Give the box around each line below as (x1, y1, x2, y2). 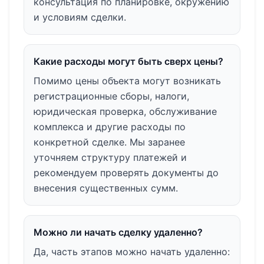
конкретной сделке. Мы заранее (34, 136, 185, 148)
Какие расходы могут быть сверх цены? (34, 55, 223, 67)
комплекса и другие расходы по (34, 120, 186, 133)
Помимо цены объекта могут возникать (34, 74, 221, 87)
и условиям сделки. (34, 11, 126, 23)
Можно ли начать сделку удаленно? (34, 226, 203, 238)
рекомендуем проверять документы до (34, 166, 219, 179)
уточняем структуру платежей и (34, 151, 187, 163)
